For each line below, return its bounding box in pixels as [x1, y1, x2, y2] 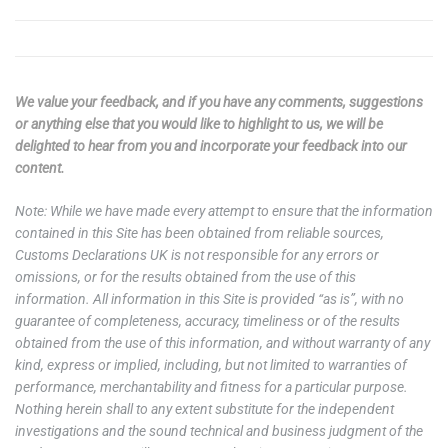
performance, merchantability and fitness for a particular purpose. [15, 379, 408, 396]
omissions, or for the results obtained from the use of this [15, 269, 356, 286]
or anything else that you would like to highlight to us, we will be [15, 116, 383, 133]
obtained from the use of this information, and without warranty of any [15, 335, 430, 352]
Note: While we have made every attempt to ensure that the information [15, 203, 433, 220]
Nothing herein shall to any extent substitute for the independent [15, 401, 394, 418]
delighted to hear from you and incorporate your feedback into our [15, 138, 407, 155]
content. [15, 160, 65, 177]
